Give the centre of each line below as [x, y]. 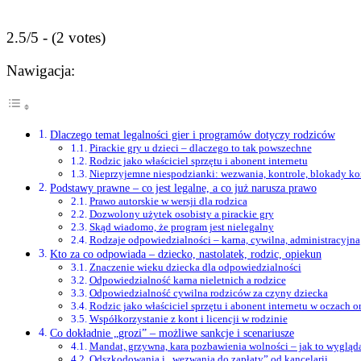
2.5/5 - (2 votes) [56, 37]
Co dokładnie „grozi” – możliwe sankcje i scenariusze [172, 333]
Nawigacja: [41, 71]
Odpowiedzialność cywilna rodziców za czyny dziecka [208, 293]
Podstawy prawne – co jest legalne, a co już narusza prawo [183, 188]
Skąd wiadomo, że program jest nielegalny [181, 227]
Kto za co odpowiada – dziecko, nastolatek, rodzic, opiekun [185, 254]
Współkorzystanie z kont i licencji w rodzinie [188, 319]
